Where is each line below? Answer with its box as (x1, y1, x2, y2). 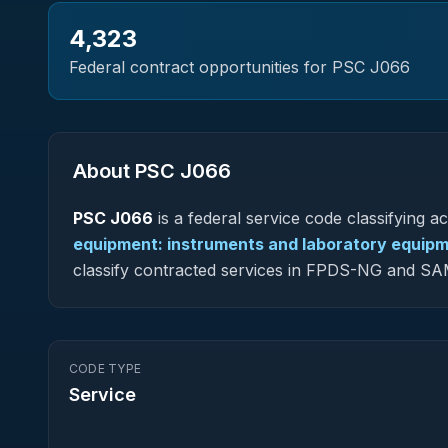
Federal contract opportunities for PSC (69, 57, 370, 77)
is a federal (153, 208, 246, 228)
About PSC (73, 159, 180, 183)
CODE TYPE (69, 361, 142, 376)
